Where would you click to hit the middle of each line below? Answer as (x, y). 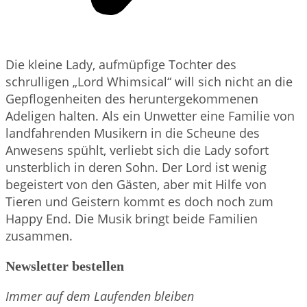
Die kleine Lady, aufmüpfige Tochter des (121, 65)
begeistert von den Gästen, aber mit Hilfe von (136, 185)
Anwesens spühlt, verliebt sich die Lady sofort (137, 150)
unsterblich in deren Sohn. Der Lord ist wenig (136, 168)
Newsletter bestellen (65, 266)
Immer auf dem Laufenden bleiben (100, 296)
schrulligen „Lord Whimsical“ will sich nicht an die (149, 82)
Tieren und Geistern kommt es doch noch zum (139, 202)
